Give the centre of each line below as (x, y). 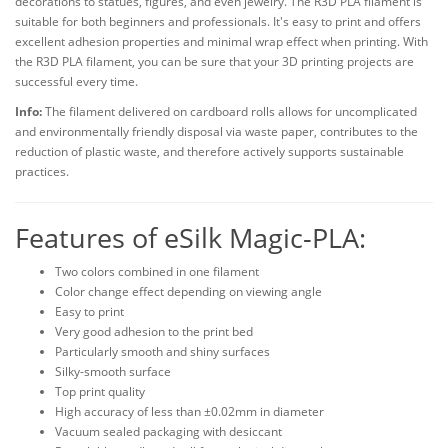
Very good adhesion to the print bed (154, 331)
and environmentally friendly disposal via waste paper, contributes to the (216, 131)
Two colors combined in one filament (157, 271)
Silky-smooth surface (113, 371)
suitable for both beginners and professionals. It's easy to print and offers (218, 21)
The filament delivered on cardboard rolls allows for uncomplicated (231, 111)
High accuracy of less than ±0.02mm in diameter (189, 411)
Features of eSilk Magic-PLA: (190, 237)
